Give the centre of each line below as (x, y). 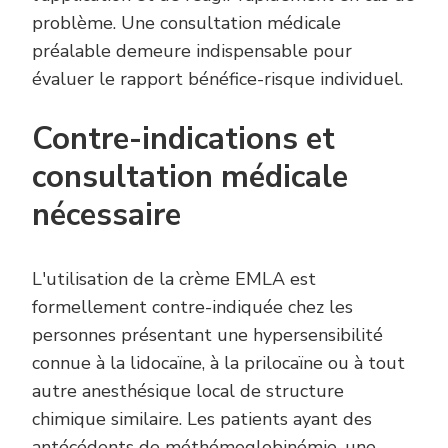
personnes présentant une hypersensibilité (207, 334)
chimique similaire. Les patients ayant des (202, 418)
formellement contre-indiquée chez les (192, 306)
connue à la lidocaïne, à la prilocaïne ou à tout (218, 362)
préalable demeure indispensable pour (192, 50)
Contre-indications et (183, 138)
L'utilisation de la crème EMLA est (174, 278)
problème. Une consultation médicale (186, 22)
